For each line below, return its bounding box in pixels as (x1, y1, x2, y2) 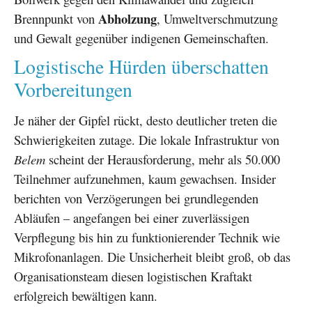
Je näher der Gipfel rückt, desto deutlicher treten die (14, 111, 277, 129)
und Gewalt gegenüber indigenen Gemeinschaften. (14, 29, 269, 47)
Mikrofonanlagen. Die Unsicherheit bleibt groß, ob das (14, 247, 290, 265)
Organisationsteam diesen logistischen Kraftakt (14, 267, 252, 285)
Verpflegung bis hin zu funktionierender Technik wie (14, 228, 280, 246)
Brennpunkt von (14, 9, 98, 27)
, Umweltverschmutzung (157, 9, 278, 27)
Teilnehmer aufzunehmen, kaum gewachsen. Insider (14, 169, 276, 187)
